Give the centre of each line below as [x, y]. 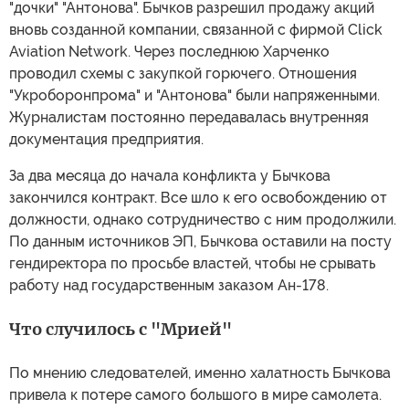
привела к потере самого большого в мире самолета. [195, 395]
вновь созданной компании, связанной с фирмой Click [196, 30]
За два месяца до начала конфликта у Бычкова [170, 176]
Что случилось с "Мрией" [121, 329]
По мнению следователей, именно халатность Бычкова [200, 373]
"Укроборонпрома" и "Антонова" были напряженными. [194, 95]
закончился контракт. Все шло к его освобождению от [198, 198]
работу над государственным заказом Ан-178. [169, 285]
